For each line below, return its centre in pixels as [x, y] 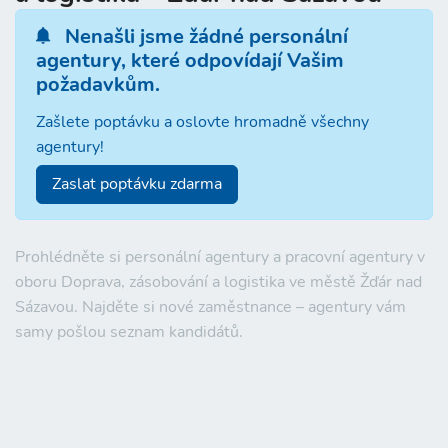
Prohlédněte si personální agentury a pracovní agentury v [220, 256]
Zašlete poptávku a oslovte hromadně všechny [202, 121]
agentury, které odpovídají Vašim [190, 60]
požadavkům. [98, 84]
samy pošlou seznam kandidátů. [129, 331]
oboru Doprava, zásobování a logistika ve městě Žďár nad [218, 281]
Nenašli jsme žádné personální [204, 36]
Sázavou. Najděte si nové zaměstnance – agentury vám [210, 306]
